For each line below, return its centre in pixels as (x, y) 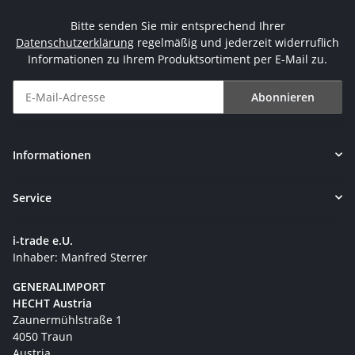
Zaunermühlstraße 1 (67, 319)
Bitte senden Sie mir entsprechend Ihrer (177, 25)
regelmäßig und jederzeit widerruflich (237, 42)
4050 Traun (43, 336)
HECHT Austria (54, 303)
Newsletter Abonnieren (74, 120)
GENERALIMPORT (59, 286)
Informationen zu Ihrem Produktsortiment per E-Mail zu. (177, 59)
